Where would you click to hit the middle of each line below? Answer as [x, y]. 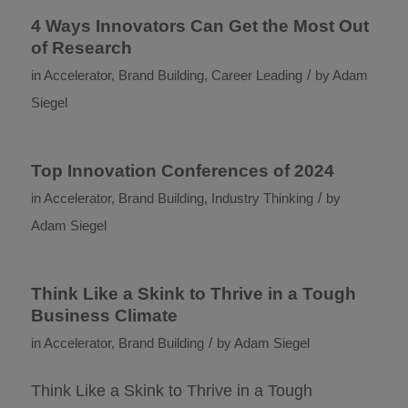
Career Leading [256, 76]
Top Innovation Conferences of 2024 [182, 171]
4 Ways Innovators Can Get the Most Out [199, 26]
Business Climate [104, 316]
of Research [81, 48]
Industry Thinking [262, 199]
